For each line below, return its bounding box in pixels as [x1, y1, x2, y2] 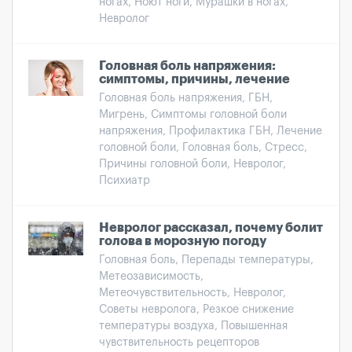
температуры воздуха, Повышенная [99, 321, 288, 332]
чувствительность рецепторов [99, 337, 259, 348]
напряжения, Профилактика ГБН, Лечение [99, 126, 322, 137]
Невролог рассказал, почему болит [99, 222, 323, 234]
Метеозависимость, [99, 271, 203, 282]
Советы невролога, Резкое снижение [99, 304, 294, 315]
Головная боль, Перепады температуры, [99, 255, 313, 266]
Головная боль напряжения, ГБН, [99, 93, 273, 104]
